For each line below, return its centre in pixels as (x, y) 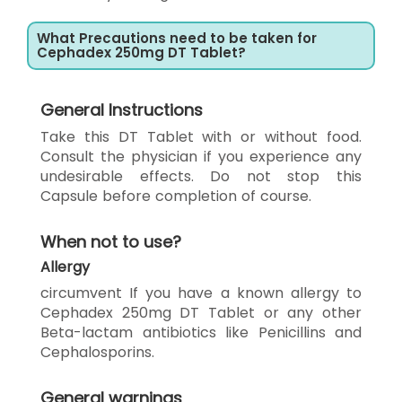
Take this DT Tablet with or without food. (201, 136)
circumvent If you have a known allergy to (201, 293)
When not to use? (111, 241)
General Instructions (122, 109)
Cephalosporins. (97, 352)
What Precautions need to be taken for (177, 38)
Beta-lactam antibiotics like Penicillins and (201, 332)
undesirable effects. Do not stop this (201, 176)
